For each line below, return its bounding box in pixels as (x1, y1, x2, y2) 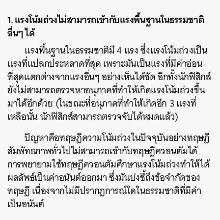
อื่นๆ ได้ (7, 24, 35, 41)
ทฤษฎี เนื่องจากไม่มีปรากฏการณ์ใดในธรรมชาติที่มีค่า (7, 182, 201, 199)
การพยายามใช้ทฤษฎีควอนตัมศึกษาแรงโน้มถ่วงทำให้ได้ (7, 156, 210, 172)
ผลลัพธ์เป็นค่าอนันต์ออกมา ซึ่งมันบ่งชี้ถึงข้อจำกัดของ (7, 169, 201, 186)
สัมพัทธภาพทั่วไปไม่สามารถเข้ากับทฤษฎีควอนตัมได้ (7, 142, 198, 159)
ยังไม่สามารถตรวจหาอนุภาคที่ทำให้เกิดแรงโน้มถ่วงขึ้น (7, 82, 205, 98)
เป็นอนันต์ (7, 195, 44, 212)
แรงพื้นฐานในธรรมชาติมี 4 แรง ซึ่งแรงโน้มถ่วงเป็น (25, 42, 208, 58)
